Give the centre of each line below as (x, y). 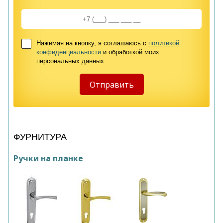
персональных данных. (71, 61)
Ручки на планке (48, 158)
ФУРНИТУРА (40, 137)
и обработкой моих (130, 52)
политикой (164, 43)
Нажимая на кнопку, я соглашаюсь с (92, 43)
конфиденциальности (69, 52)
